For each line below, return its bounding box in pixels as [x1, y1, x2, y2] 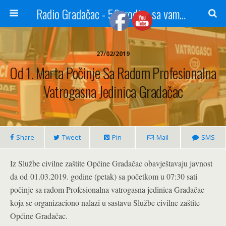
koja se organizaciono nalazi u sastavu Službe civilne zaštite [10, 197, 200, 208]
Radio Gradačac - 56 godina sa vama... [179, 5, 186, 23]
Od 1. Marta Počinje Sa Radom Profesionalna [10, 62, 216, 83]
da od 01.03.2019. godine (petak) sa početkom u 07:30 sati [10, 171, 197, 182]
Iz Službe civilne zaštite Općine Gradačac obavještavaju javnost [10, 158, 212, 168]
